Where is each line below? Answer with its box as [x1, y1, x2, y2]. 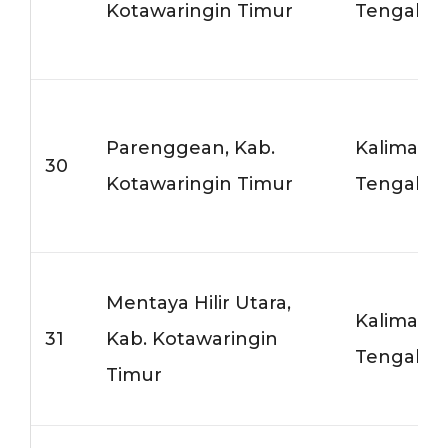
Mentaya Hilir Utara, [106, 291, 292, 314]
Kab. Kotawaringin [106, 327, 279, 350]
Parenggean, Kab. [106, 136, 276, 159]
